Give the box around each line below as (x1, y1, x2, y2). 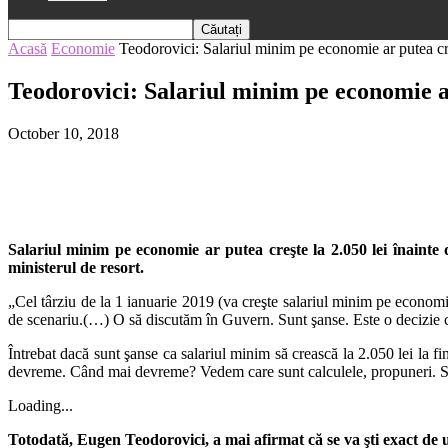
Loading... (8, 396, 73, 414)
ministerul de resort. (8, 258, 144, 276)
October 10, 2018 (8, 124, 119, 142)
